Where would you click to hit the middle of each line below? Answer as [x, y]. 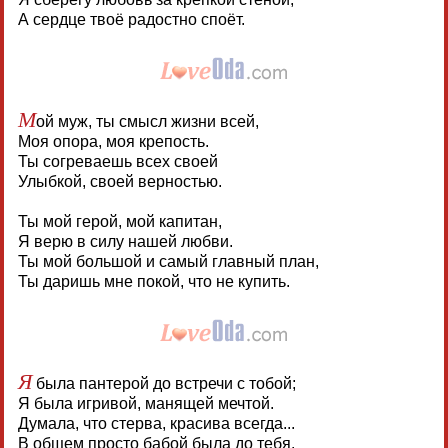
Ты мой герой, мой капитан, [119, 221]
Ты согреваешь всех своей [117, 161]
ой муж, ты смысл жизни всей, [147, 121]
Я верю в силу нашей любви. [125, 241]
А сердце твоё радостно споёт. [131, 19]
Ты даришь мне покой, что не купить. [153, 281]
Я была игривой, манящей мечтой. [145, 403]
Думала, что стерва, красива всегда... [156, 423]
